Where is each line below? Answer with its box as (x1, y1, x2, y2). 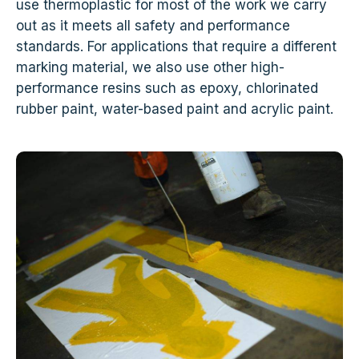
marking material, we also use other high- (16, 58, 284, 75)
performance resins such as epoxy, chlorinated (16, 79, 318, 96)
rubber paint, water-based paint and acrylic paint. (16, 100, 333, 117)
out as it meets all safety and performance (16, 17, 290, 34)
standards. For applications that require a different (16, 38, 337, 54)
